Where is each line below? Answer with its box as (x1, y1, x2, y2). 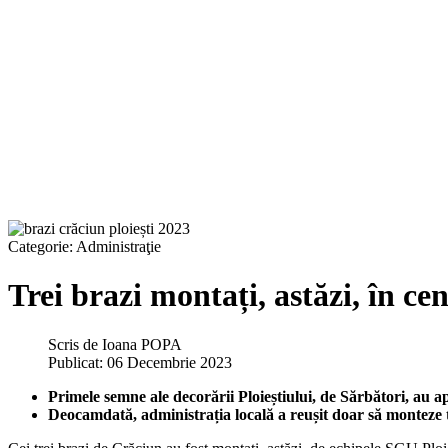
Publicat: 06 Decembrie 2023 (48, 353, 232, 371)
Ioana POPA (102, 335, 182, 353)
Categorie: (8, 238, 76, 255)
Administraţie (76, 238, 161, 255)
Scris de (48, 335, 102, 353)
